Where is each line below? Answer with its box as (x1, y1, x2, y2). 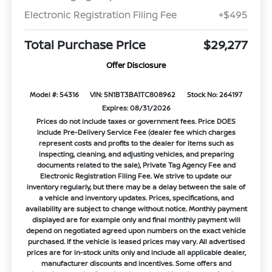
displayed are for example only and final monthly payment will (32, 215, 240, 225)
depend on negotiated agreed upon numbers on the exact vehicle (26, 226, 246, 236)
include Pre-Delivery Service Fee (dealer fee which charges (36, 127, 236, 137)
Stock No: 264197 (187, 90, 243, 100)
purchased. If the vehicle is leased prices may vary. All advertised (27, 237, 245, 246)
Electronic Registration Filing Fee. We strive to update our (40, 171, 232, 181)
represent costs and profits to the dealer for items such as (38, 138, 234, 148)
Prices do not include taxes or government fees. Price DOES (36, 117, 236, 126)
